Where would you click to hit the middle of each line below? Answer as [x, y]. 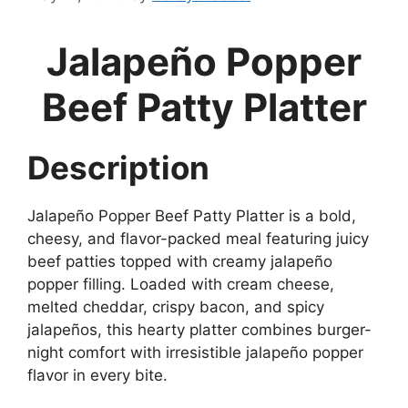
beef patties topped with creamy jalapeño [180, 261]
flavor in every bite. [97, 375]
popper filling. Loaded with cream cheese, [181, 284]
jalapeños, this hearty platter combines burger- [199, 329]
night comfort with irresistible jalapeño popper [195, 352]
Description [118, 167]
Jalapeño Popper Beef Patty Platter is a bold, [192, 215]
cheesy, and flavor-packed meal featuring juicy [198, 238]
